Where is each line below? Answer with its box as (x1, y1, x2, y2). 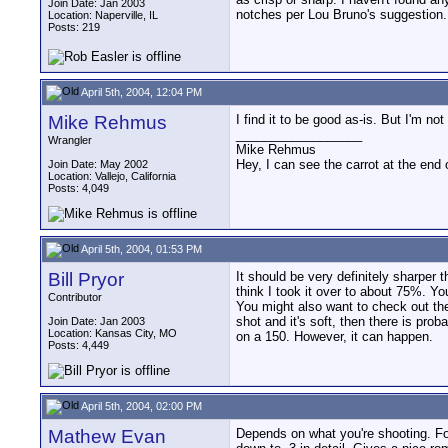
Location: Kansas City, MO (48, 327, 177, 339)
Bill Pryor (48, 269, 124, 290)
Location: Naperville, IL (48, 9, 158, 21)
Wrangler (48, 134, 92, 146)
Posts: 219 (48, 21, 100, 33)
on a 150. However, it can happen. (236, 329, 433, 344)
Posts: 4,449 (48, 339, 109, 351)
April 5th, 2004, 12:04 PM (79, 85, 202, 98)
